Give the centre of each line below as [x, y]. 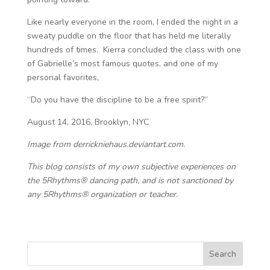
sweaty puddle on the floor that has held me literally [129, 36]
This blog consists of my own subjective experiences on [131, 167]
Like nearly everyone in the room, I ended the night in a [132, 22]
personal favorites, [63, 77]
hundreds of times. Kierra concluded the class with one [134, 50]
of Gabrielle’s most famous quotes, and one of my [122, 64]
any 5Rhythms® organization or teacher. [105, 194]
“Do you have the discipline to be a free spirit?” [117, 100]
